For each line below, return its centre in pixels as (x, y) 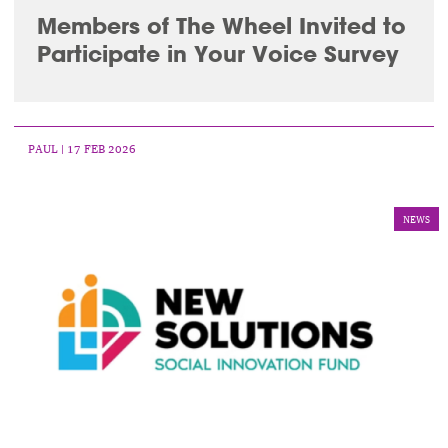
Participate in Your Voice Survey (217, 54)
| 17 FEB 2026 (97, 148)
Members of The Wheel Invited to (221, 26)
